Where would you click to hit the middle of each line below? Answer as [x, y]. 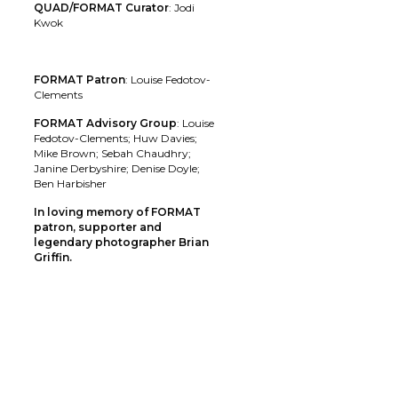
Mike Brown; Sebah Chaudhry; [112, 153]
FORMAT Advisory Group [105, 123]
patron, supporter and [98, 227]
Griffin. [53, 257]
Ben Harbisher [70, 183]
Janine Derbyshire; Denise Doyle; [117, 168]
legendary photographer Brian [121, 242]
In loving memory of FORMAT [117, 211]
